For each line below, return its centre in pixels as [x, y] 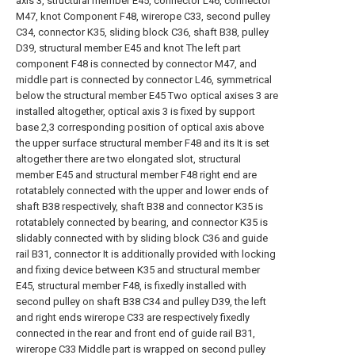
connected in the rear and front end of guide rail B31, [136, 333]
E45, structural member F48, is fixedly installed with [131, 286]
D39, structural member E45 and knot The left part [128, 48]
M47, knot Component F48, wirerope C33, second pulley [143, 16]
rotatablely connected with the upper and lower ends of [142, 191]
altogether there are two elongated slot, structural [128, 159]
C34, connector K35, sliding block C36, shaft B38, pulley [142, 32]
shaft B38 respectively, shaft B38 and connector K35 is [139, 206]
